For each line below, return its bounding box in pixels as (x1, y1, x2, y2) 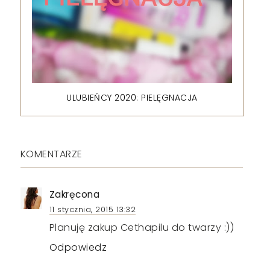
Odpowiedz (49, 240, 107, 254)
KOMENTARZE (20, 146, 83, 161)
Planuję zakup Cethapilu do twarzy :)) (49, 220, 234, 234)
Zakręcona (49, 187, 100, 201)
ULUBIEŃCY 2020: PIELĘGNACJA (66, 92, 198, 104)
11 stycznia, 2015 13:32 (49, 204, 136, 215)
